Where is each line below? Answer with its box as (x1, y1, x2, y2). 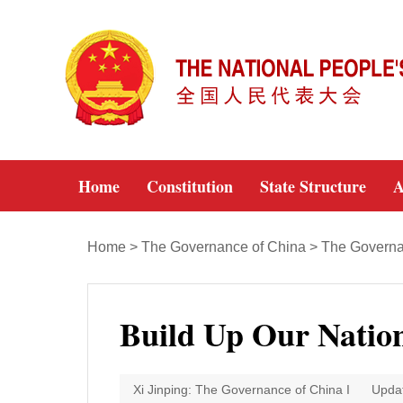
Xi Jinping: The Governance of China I (133, 382, 350, 397)
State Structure (260, 175, 366, 198)
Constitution (147, 175, 233, 198)
